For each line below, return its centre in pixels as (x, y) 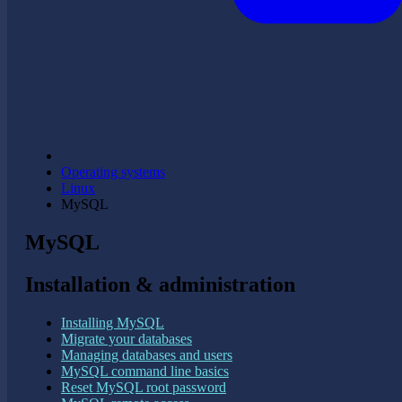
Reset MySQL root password (144, 387)
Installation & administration (160, 284)
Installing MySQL (113, 322)
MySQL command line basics (145, 371)
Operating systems (113, 171)
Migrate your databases (127, 338)
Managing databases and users (147, 354)
